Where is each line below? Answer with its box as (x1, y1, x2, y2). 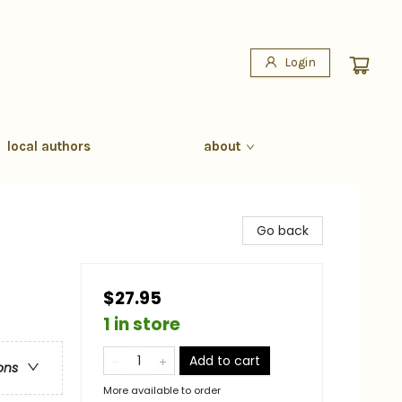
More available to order (103, 383, 221, 398)
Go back (257, 222, 309, 240)
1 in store (103, 312, 180, 336)
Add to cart (189, 352, 260, 370)
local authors (7, 138, 91, 154)
